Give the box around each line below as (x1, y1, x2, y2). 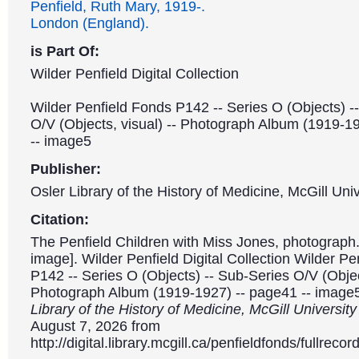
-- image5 (30, 133, 91, 149)
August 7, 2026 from (30, 318, 160, 334)
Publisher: (30, 161, 101, 177)
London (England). (30, 15, 149, 31)
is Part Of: (30, 43, 99, 59)
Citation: (30, 212, 89, 228)
